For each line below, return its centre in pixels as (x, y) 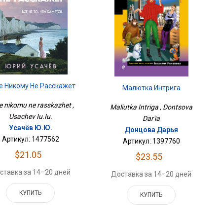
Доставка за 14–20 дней (151, 174)
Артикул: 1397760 (151, 141)
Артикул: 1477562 (30, 139)
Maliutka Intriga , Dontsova (151, 107)
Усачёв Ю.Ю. (30, 128)
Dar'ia (151, 118)
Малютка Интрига (151, 88)
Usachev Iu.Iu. (30, 117)
